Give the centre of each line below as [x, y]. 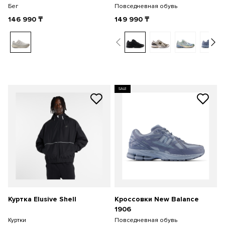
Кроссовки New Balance [157, 199]
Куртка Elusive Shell [42, 199]
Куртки [17, 220]
